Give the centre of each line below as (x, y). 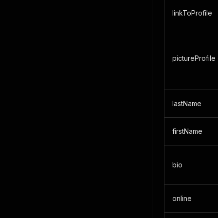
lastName (187, 103)
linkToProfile (192, 13)
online (182, 198)
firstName (187, 131)
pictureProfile (194, 58)
